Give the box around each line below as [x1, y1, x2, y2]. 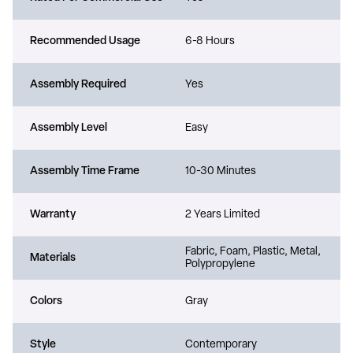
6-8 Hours [185, 35, 235, 47]
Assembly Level [30, 121, 107, 134]
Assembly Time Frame [30, 165, 139, 177]
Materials [30, 251, 76, 264]
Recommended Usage [30, 35, 140, 47]
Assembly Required [30, 78, 126, 91]
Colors [30, 295, 62, 307]
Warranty [30, 208, 76, 221]
